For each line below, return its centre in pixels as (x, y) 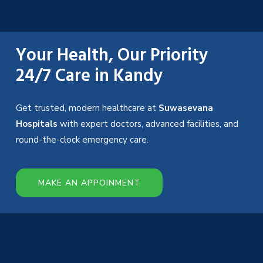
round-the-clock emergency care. (83, 140)
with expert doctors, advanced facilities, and (148, 124)
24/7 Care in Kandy (90, 78)
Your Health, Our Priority (112, 58)
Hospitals (37, 124)
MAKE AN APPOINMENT (89, 183)
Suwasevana (186, 108)
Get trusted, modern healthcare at (87, 108)
